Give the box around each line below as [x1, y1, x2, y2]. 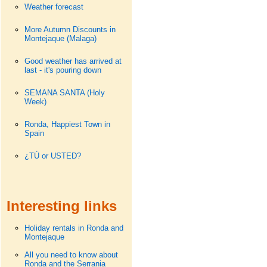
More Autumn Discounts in [24, 25, 116, 34]
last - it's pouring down [24, 66, 101, 74]
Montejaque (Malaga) [24, 34, 97, 43]
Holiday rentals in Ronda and [24, 223, 123, 232]
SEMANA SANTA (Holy [24, 88, 105, 97]
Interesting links [6, 198, 117, 214]
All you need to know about [24, 250, 118, 259]
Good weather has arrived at [24, 57, 122, 66]
